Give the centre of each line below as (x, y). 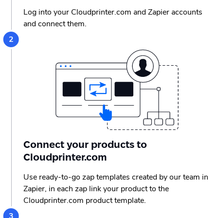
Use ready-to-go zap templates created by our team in (116, 177)
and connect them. (55, 24)
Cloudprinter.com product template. (85, 201)
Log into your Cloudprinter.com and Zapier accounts (113, 12)
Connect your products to (85, 145)
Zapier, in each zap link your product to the (96, 189)
